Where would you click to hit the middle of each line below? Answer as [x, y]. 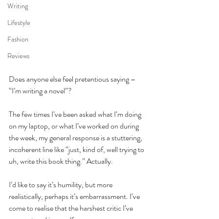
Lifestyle [19, 22]
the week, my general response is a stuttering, [76, 137]
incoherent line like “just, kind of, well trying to [77, 149]
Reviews [18, 56]
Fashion [18, 39]
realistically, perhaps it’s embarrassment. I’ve [75, 196]
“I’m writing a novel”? [40, 90]
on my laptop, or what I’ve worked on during [75, 126]
